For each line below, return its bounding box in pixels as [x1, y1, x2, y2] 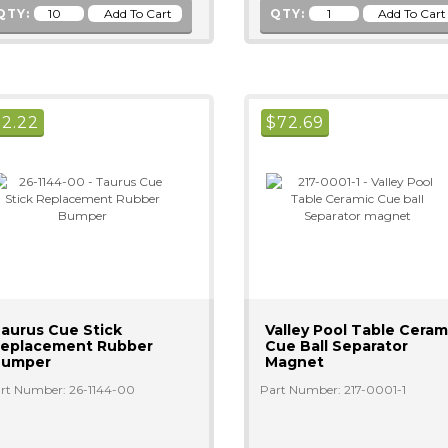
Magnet [264, 353, 324, 371]
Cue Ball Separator [264, 337, 408, 355]
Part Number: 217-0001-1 [259, 382, 406, 397]
